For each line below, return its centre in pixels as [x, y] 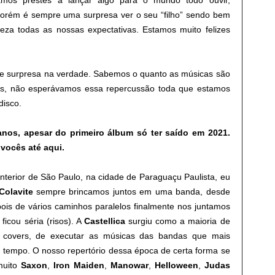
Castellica [104, 221]
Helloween [176, 265]
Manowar [129, 265]
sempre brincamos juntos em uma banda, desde [131, 192]
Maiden [89, 265]
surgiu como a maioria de [177, 221]
